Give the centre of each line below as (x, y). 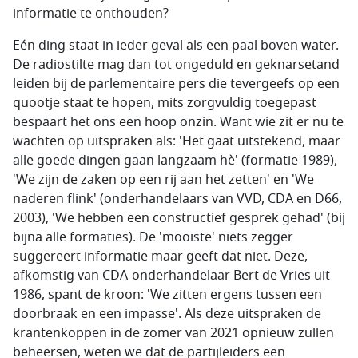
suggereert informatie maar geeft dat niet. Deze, (160, 256)
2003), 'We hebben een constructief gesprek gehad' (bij (179, 218)
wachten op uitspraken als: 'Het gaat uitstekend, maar (177, 141)
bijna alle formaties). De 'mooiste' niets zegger (153, 237)
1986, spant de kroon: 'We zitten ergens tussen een (167, 294)
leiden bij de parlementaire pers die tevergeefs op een (176, 84)
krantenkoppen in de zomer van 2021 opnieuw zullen (173, 333)
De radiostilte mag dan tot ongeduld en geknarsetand (176, 64)
